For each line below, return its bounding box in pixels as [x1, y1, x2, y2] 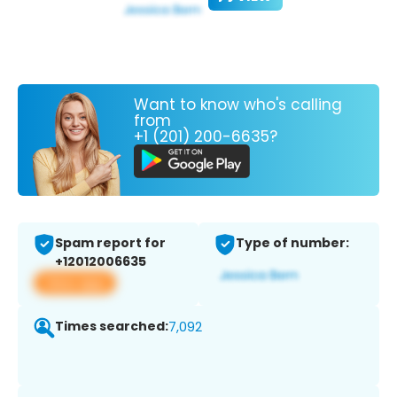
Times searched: [55, 317, 168, 336]
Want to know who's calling [134, 93, 342, 115]
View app [44, 273, 105, 292]
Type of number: [236, 234, 349, 253]
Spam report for [55, 234, 166, 253]
